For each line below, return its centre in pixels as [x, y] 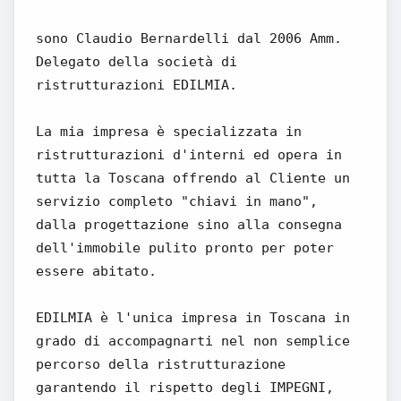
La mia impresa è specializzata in [169, 132]
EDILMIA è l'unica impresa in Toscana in [193, 318]
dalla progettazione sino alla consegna [189, 225]
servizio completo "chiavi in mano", [177, 201]
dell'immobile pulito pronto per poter [185, 248]
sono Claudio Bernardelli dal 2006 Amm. [189, 38]
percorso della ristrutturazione [161, 364]
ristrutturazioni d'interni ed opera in [189, 155]
